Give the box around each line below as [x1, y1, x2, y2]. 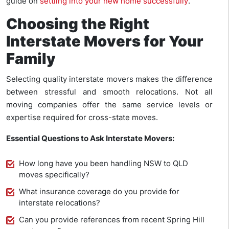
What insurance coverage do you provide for [19, 187, 179, 197]
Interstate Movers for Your [6, 32, 203, 51]
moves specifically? [19, 170, 89, 180]
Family [6, 50, 56, 68]
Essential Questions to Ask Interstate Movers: [6, 133, 174, 144]
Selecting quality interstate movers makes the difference [6, 74, 213, 84]
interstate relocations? [19, 198, 100, 208]
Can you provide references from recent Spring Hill [19, 215, 204, 225]
